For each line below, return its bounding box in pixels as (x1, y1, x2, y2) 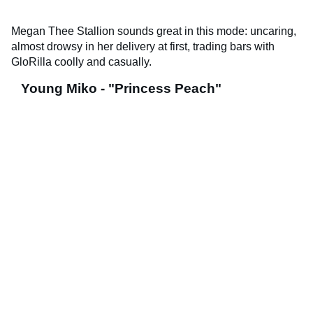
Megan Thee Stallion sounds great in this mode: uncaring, (11, 24, 296, 37)
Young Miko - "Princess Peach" (21, 80, 221, 96)
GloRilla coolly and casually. (11, 55, 152, 68)
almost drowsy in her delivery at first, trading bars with (11, 40, 275, 52)
